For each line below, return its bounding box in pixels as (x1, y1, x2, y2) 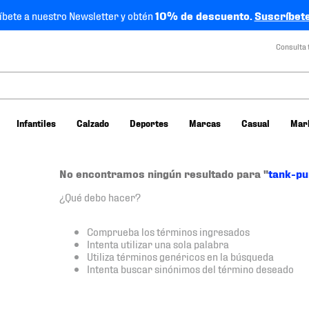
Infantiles (16, 117, 56, 128)
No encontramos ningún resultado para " (59, 166, 268, 180)
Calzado (76, 117, 109, 128)
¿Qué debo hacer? (59, 190, 141, 203)
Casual (241, 117, 270, 128)
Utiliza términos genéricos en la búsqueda (86, 249, 274, 262)
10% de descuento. (154, 8, 252, 22)
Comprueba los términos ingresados (86, 224, 250, 237)
